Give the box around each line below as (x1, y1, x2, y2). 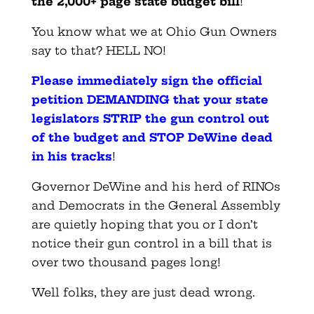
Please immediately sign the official (31, 73, 262, 88)
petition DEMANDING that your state (31, 92, 268, 107)
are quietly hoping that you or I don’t (31, 217, 258, 231)
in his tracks (31, 149, 112, 163)
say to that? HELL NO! (31, 43, 166, 57)
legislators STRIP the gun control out (31, 111, 269, 125)
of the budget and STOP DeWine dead (31, 130, 273, 144)
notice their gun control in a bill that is (31, 235, 272, 250)
